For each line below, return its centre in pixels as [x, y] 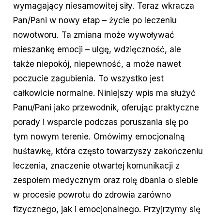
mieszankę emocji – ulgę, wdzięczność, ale [97, 49]
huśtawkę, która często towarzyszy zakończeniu [108, 151]
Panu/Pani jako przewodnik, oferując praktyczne [106, 108]
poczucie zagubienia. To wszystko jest [88, 78]
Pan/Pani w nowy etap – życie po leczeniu [95, 20]
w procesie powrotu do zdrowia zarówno [92, 195]
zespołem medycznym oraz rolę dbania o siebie [105, 180]
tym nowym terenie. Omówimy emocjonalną [99, 137]
